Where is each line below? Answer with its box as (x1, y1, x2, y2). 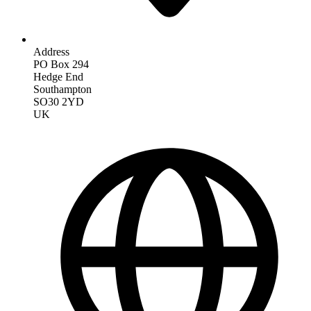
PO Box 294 (33, 58, 89, 70)
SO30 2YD (33, 95, 84, 108)
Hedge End (33, 70, 83, 83)
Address (33, 45, 69, 58)
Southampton (33, 83, 92, 95)
